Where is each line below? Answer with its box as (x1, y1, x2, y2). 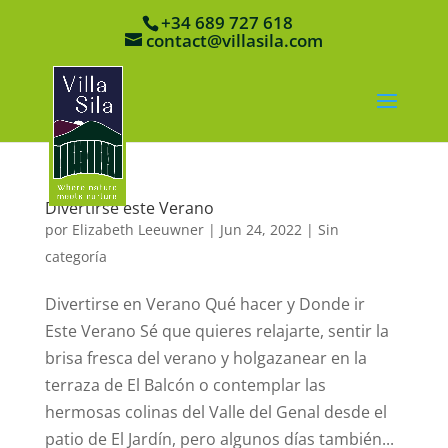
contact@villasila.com (145, 28, 323, 52)
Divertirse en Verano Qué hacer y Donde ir (44, 292, 373, 315)
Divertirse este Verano (44, 196, 214, 219)
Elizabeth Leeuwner (71, 219, 204, 239)
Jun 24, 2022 (219, 219, 302, 239)
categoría (44, 246, 107, 266)
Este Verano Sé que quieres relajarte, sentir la (44, 319, 389, 342)
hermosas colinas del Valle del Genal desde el (44, 400, 387, 423)
